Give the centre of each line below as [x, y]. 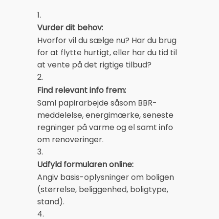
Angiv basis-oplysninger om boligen [106, 177]
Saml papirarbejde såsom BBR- [97, 103]
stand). [51, 202]
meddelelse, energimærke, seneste [105, 115]
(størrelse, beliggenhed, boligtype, [103, 190]
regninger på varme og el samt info [105, 127]
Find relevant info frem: [82, 90]
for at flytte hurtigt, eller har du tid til [107, 53]
